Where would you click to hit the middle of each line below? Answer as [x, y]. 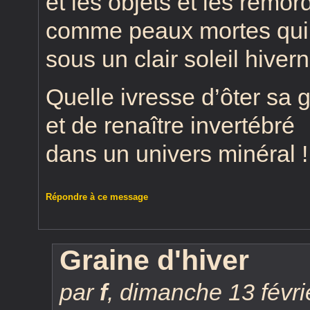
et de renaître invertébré [170, 126]
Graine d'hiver [154, 261]
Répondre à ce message [97, 197]
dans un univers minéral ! [177, 154]
